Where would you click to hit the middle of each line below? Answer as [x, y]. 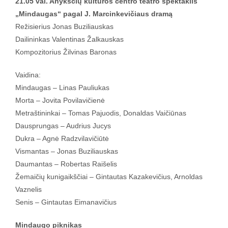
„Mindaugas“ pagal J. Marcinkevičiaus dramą [94, 13]
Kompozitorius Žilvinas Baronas [66, 52]
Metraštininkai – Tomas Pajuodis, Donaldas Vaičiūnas [101, 113]
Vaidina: [28, 75]
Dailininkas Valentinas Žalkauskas [69, 39]
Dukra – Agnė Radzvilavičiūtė [62, 138]
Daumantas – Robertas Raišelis [66, 164]
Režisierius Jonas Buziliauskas [64, 26]
